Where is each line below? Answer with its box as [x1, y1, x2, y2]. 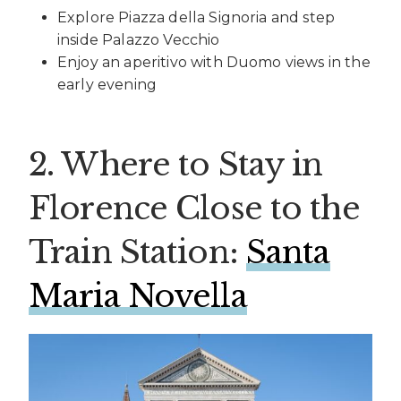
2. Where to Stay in [29, 145, 323, 184]
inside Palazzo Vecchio [57, 30, 220, 48]
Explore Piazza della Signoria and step [57, 8, 336, 26]
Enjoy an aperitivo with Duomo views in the [57, 53, 371, 71]
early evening [57, 75, 158, 93]
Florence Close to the [29, 189, 360, 228]
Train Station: [29, 233, 246, 272]
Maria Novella [29, 277, 247, 316]
